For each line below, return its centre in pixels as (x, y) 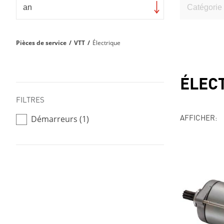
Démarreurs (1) (60, 119)
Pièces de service (41, 43)
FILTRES (30, 99)
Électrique (106, 43)
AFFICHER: (198, 117)
